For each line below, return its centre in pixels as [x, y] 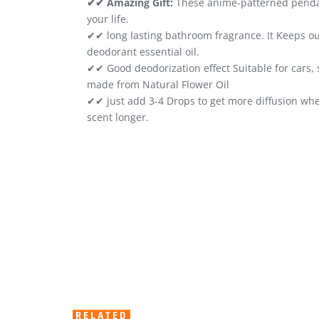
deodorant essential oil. [143, 52]
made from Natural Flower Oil [158, 85]
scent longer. [118, 117]
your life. [108, 19]
